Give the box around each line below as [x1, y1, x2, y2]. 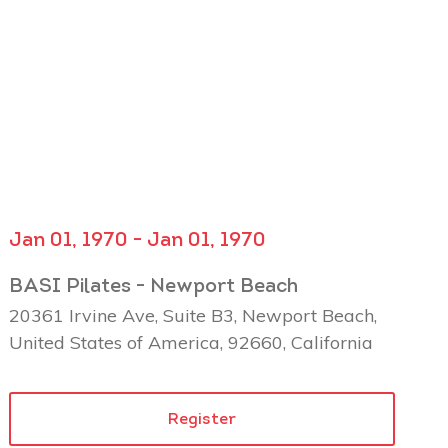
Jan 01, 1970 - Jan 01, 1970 [9, 230, 267, 251]
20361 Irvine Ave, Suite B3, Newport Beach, [9, 303, 378, 327]
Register [168, 411, 237, 428]
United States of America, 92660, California [9, 330, 374, 354]
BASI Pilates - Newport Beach [9, 276, 299, 297]
